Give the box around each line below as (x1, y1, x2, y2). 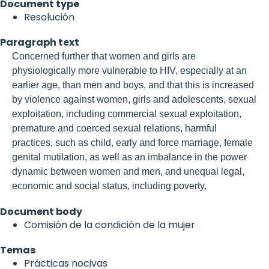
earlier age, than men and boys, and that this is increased (12, 79, 254, 90)
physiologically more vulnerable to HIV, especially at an (12, 65, 247, 76)
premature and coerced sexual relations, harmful (12, 122, 217, 133)
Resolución (24, 10, 74, 24)
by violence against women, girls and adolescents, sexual (12, 94, 256, 104)
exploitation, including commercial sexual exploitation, (12, 108, 241, 119)
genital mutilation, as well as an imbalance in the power (12, 151, 247, 162)
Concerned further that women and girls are (12, 50, 196, 61)
